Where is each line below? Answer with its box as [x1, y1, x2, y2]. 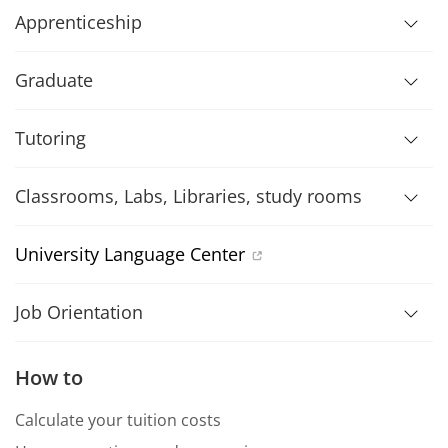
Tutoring [15, 126, 86, 150]
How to [15, 364, 83, 391]
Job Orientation [15, 300, 143, 324]
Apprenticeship [15, 10, 142, 34]
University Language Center [15, 242, 245, 266]
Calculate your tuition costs [15, 409, 221, 431]
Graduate [15, 68, 93, 92]
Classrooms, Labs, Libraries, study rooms [15, 184, 362, 208]
